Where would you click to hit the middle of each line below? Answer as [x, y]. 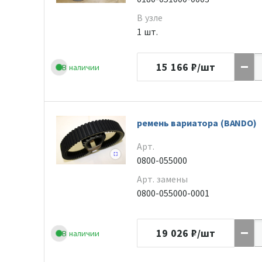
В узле [150, 18]
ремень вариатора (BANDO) [197, 123]
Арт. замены [163, 179]
